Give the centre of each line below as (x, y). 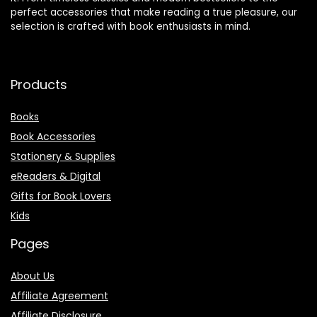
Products (39, 84)
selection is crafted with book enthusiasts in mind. (131, 26)
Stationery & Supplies (63, 156)
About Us (33, 276)
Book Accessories (53, 136)
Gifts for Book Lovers (61, 196)
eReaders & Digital (56, 176)
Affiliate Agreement (59, 295)
